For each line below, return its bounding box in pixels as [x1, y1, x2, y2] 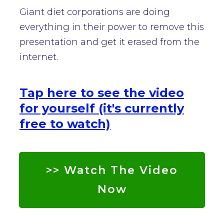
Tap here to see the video [19, 85, 184, 100]
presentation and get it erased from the [19, 36, 199, 47]
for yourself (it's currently [19, 101, 184, 116]
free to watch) [19, 116, 110, 131]
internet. [19, 51, 58, 62]
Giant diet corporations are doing [19, 6, 170, 17]
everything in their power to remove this [19, 21, 204, 32]
